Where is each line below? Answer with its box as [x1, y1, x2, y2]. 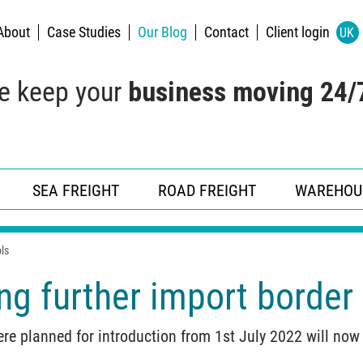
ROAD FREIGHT [158, 181, 256, 200]
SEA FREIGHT [32, 181, 119, 200]
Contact [203, 23, 249, 41]
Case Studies [46, 23, 121, 41]
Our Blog [137, 23, 187, 41]
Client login [265, 23, 333, 41]
